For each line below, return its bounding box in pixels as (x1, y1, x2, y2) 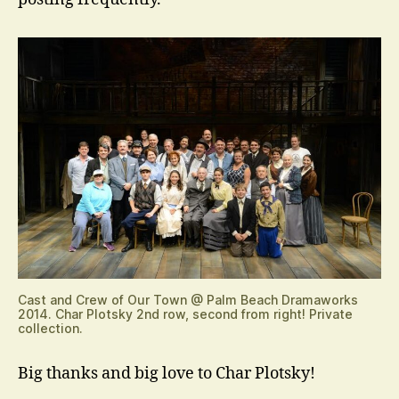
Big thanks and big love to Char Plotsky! (18, 362, 315, 384)
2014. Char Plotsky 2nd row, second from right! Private (18, 305, 353, 322)
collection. (18, 320, 83, 336)
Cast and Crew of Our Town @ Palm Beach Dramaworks (18, 291, 358, 307)
